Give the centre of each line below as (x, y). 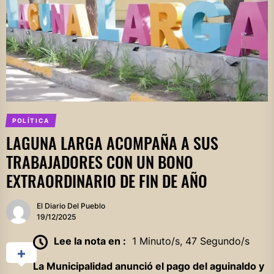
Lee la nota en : (90, 241)
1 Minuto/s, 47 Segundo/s (191, 241)
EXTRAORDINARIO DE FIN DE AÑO (107, 181)
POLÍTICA (31, 121)
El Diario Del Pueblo (71, 206)
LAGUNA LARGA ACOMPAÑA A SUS (112, 143)
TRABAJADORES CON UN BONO (100, 162)
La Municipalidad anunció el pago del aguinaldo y (148, 266)
